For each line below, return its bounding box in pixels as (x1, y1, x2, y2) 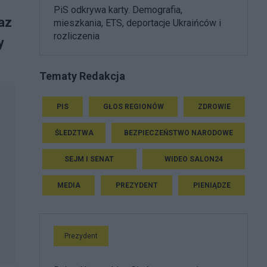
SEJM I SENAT (64, 154, 114, 163)
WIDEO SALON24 (164, 154, 223, 163)
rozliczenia (54, 30, 100, 42)
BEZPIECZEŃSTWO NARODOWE (123, 128, 233, 137)
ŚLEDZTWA (54, 128, 94, 137)
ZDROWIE (198, 102, 231, 111)
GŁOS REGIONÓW (103, 102, 164, 111)
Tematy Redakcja (39, 69, 125, 82)
